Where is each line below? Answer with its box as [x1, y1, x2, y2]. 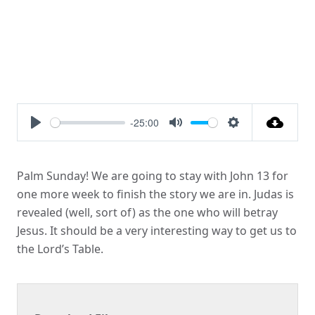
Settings [233, 130, 274, 147]
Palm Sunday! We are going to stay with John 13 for [17, 168, 288, 184]
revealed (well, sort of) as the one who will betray [17, 205, 278, 221]
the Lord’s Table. [17, 241, 103, 257]
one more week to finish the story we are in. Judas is [17, 186, 294, 202]
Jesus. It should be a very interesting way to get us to [17, 223, 297, 239]
